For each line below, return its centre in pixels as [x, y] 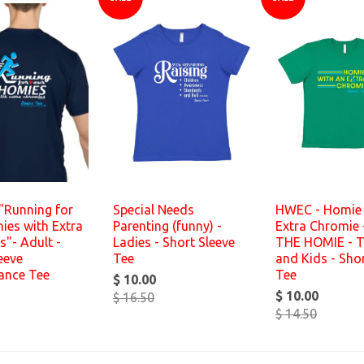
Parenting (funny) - [167, 226]
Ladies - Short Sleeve [174, 242]
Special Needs [154, 210]
